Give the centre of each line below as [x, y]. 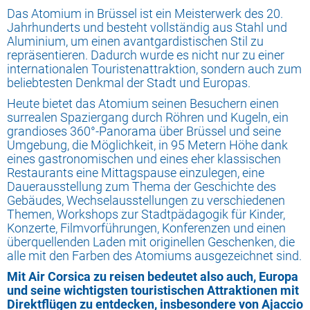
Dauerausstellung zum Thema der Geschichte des [142, 186]
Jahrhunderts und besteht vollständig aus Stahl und [147, 27]
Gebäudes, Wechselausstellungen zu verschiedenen [146, 200]
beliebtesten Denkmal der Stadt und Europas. [129, 83]
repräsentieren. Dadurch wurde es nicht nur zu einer [146, 55]
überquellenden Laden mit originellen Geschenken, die [151, 242]
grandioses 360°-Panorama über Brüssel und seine [144, 131]
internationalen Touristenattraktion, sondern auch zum [154, 69]
